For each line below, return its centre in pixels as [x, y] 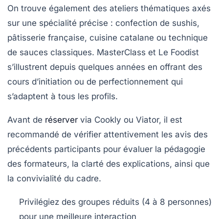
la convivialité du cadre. [54, 178]
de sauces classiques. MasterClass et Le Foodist [103, 52]
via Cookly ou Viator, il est [130, 120]
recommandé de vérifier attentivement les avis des [108, 134]
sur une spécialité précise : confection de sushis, [103, 23]
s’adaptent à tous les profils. [63, 96]
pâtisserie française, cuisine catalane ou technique [108, 37]
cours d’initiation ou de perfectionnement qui [95, 81]
